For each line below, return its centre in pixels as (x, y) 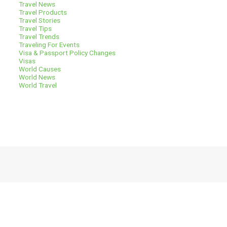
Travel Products (43, 12)
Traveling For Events (49, 44)
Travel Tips (35, 28)
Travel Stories (40, 20)
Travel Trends (39, 36)
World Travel (38, 85)
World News (37, 77)
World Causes (40, 69)
